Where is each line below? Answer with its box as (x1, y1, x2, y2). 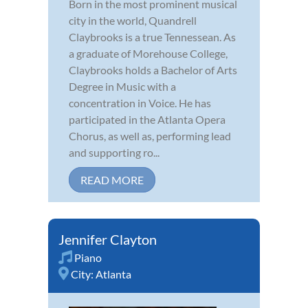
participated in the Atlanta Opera (69, 112, 225, 126)
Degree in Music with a (69, 79, 176, 93)
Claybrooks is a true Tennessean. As (69, 30, 236, 43)
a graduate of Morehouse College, (69, 46, 228, 60)
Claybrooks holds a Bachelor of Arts (69, 63, 237, 76)
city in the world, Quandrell (69, 13, 197, 27)
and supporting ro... (69, 145, 159, 159)
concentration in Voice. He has (69, 96, 211, 109)
